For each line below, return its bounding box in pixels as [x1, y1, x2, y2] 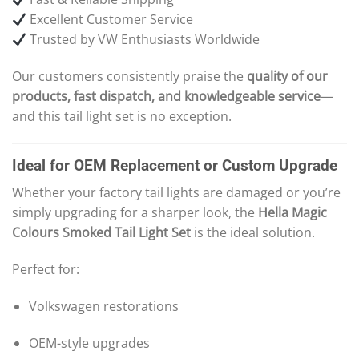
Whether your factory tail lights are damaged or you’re [12, 184, 341, 202]
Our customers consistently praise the [12, 67, 247, 86]
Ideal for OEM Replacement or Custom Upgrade [12, 155, 337, 175]
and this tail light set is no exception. [12, 107, 232, 126]
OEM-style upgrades [28, 333, 150, 352]
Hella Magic [258, 204, 327, 222]
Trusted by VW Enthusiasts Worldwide [26, 30, 260, 49]
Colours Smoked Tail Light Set [12, 224, 191, 242]
